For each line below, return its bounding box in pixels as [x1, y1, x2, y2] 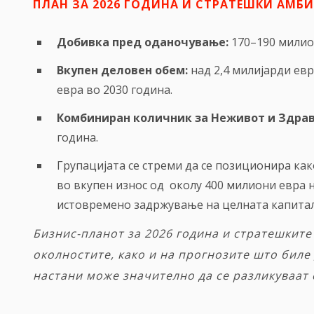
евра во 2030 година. [57, 82, 172, 98]
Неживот [211, 110, 265, 126]
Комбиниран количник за [57, 110, 211, 126]
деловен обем [101, 62, 185, 78]
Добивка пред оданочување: [57, 34, 228, 50]
